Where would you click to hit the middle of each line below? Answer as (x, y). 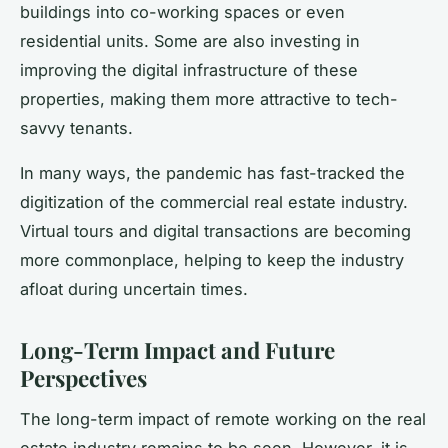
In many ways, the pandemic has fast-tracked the (212, 172)
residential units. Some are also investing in (190, 40)
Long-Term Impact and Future (177, 349)
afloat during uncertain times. (134, 288)
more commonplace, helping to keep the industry (212, 259)
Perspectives (83, 377)
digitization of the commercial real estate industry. (214, 201)
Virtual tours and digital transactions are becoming (215, 230)
